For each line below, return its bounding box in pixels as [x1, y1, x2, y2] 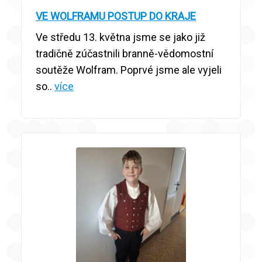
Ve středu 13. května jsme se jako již [36, 30, 205, 43]
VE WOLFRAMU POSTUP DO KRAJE [36, 9, 196, 22]
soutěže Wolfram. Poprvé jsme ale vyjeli [36, 63, 222, 76]
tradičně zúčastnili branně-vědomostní [36, 47, 213, 60]
